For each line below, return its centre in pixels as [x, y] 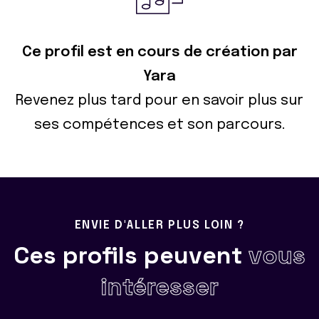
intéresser [159, 287]
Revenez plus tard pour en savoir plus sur [159, 101]
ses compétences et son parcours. [159, 125]
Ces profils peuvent [131, 256]
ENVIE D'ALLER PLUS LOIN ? [159, 226]
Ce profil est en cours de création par [159, 53]
